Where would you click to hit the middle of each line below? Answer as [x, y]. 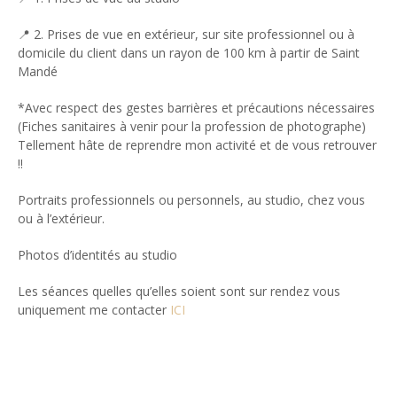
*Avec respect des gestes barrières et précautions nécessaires [196, 107]
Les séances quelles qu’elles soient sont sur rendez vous [179, 291]
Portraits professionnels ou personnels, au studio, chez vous [191, 199]
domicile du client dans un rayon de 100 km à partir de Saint [189, 52]
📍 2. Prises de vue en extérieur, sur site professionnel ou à [186, 34]
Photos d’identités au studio [97, 254]
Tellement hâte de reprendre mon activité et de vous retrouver [197, 144]
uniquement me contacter [92, 309]
